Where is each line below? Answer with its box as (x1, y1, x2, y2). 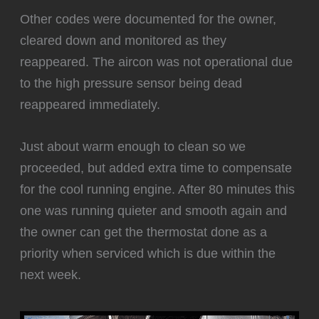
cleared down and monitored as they (20, 32, 227, 48)
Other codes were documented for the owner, (20, 11, 277, 26)
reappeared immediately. (20, 96, 161, 112)
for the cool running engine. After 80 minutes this (20, 182, 296, 197)
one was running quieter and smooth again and (20, 203, 288, 218)
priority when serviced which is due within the (20, 246, 276, 261)
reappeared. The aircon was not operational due (20, 53, 293, 69)
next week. (20, 267, 82, 282)
